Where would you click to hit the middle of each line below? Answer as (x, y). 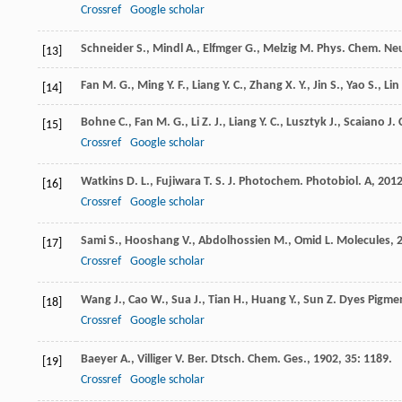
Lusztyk (306, 123)
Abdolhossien (235, 241)
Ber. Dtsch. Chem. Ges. (247, 360)
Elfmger (223, 49)
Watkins (102, 182)
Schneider (107, 49)
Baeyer (99, 360)
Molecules (363, 241)
